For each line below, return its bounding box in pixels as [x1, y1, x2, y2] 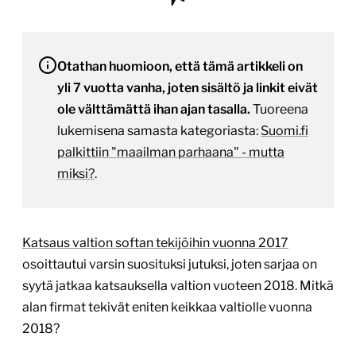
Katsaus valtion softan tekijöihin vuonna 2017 [22, 235, 288, 251]
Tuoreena [250, 102, 308, 118]
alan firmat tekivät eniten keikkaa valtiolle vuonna [22, 300, 312, 315]
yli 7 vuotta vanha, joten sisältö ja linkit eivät [57, 80, 318, 96]
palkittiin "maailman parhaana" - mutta [57, 145, 284, 161]
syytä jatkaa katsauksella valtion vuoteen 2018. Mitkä [22, 278, 334, 294]
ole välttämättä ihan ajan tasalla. [57, 102, 250, 118]
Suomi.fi [261, 123, 308, 139]
